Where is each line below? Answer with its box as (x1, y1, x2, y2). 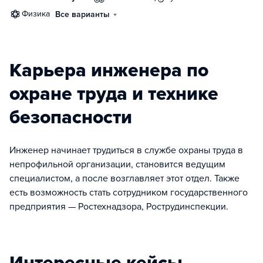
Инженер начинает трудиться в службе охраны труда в (9, 144, 243, 156)
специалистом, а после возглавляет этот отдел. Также (9, 173, 240, 184)
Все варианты (55, 9, 110, 19)
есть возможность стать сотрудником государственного (9, 187, 248, 198)
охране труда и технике (9, 83, 218, 105)
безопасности (9, 106, 132, 129)
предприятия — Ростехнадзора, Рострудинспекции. (9, 201, 228, 213)
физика (28, 9, 50, 19)
